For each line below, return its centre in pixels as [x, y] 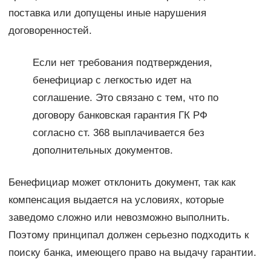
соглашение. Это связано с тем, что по [125, 98]
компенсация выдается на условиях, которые [116, 200]
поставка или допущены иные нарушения [107, 13]
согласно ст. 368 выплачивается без [118, 133]
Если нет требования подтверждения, [122, 63]
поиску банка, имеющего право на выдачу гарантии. [132, 253]
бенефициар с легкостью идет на [112, 80]
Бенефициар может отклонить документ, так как [122, 183]
